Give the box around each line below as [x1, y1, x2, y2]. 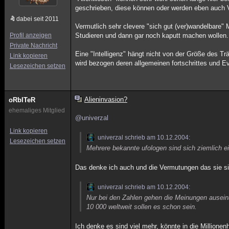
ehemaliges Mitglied [9, 107, 65, 114]
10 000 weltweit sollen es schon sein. [86, 203, 197, 211]
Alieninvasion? [84, 96, 127, 103]
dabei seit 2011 [16, 15, 59, 22]
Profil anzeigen [10, 32, 52, 39]
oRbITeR [9, 96, 35, 104]
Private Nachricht [10, 42, 57, 49]
